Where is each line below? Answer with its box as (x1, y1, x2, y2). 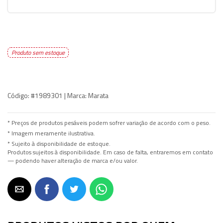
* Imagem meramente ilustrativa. (7, 129, 95, 138)
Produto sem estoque (11, 48, 65, 57)
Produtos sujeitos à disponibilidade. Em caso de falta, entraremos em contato (7, 148, 213, 157)
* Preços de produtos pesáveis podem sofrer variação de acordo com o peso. (7, 118, 211, 127)
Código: (7, 90, 29, 101)
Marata (87, 90, 109, 101)
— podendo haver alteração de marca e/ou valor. (7, 156, 138, 165)
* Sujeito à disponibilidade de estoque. (7, 139, 111, 148)
